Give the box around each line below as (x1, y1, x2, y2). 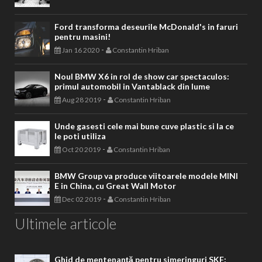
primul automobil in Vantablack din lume (54, 81, 210, 91)
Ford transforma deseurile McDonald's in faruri (54, 21, 238, 32)
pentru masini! (54, 31, 111, 42)
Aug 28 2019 (61, 95, 101, 104)
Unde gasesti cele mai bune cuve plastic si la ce (54, 120, 234, 131)
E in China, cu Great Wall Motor (54, 180, 176, 191)
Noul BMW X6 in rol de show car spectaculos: (54, 71, 229, 81)
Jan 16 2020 (61, 45, 99, 54)
